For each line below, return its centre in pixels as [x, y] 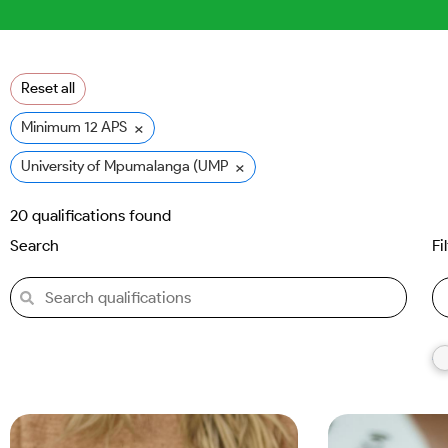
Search [34, 245]
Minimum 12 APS [74, 127]
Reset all [48, 88]
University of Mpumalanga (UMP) [127, 166]
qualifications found [99, 215]
